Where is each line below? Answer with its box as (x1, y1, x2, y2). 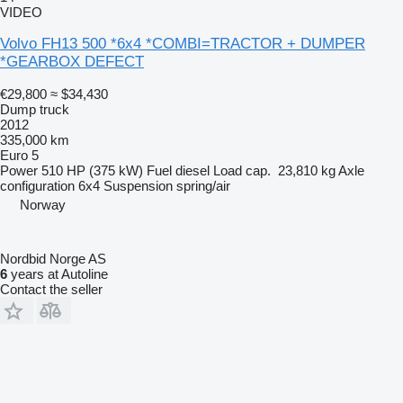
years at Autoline (7, 266, 108, 282)
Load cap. (213, 163, 271, 179)
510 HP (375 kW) (41, 163, 143, 179)
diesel (175, 163, 210, 179)
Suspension (103, 178, 173, 194)
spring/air (176, 178, 230, 194)
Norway (20, 197, 66, 213)
